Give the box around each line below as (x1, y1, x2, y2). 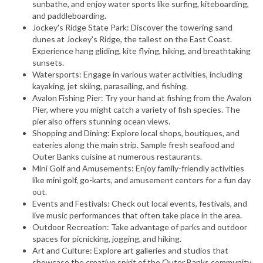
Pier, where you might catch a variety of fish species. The (32, 104, 240, 114)
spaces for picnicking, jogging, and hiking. (32, 233, 181, 244)
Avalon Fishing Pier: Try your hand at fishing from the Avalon (32, 92, 251, 103)
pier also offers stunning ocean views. (32, 116, 170, 126)
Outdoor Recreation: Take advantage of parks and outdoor (32, 221, 247, 232)
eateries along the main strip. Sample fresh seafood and (32, 139, 235, 150)
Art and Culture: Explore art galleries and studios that (32, 245, 228, 255)
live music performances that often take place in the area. (32, 210, 242, 220)
